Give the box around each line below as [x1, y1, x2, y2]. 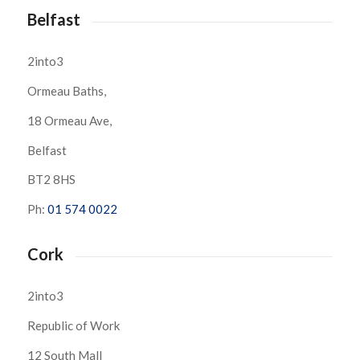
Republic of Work [27, 317, 120, 333]
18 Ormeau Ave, [27, 112, 112, 128]
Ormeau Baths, [27, 84, 106, 99]
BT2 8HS [27, 172, 76, 187]
